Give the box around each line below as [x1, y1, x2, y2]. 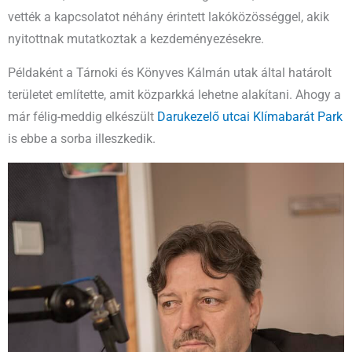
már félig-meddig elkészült [8, 110, 157, 125]
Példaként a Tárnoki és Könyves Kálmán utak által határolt [8, 66, 332, 81]
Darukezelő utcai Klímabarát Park [157, 110, 343, 125]
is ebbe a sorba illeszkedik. [8, 132, 156, 147]
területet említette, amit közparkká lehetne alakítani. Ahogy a [8, 88, 341, 103]
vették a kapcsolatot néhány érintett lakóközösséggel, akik [8, 9, 329, 24]
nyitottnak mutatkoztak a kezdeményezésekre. [8, 31, 264, 46]
